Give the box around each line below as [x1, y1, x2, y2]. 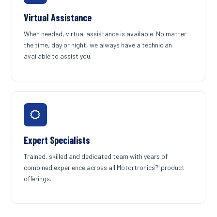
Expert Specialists [24, 134, 90, 146]
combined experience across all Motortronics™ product [24, 163, 185, 171]
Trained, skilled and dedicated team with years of [24, 152, 168, 160]
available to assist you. [24, 52, 92, 60]
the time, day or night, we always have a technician [24, 41, 172, 49]
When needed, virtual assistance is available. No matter [24, 30, 186, 38]
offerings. [24, 174, 51, 183]
